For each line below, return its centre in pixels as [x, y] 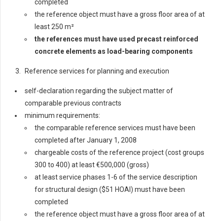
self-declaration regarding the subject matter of [99, 91]
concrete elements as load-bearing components [114, 51]
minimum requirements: [62, 115]
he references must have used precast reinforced [118, 39]
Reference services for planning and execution [97, 71]
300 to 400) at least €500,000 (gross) [92, 165]
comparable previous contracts [73, 103]
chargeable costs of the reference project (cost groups [119, 152]
